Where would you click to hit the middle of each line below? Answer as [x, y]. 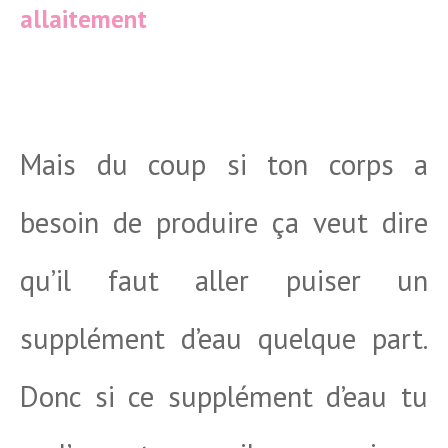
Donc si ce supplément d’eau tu [224, 396]
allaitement [83, 19]
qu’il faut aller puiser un [224, 280]
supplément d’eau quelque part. [224, 338]
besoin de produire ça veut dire [224, 222]
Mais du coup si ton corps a [224, 164]
